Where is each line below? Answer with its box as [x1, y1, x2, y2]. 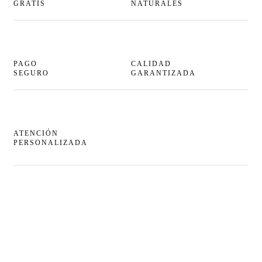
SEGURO [13, 69, 49, 78]
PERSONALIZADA [13, 139, 88, 147]
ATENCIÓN [13, 129, 58, 138]
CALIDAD [131, 60, 171, 68]
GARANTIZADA [131, 69, 196, 78]
